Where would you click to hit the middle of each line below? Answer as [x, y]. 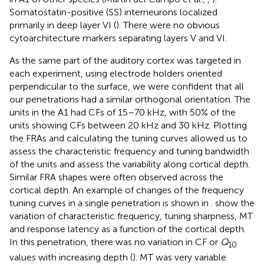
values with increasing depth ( [71, 257]
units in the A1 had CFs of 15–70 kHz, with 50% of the [123, 112]
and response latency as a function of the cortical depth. [128, 229]
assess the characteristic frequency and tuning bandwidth [129, 151]
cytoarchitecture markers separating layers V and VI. [118, 38]
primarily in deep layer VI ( [63, 25]
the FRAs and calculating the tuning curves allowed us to [128, 138]
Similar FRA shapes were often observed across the [116, 177]
